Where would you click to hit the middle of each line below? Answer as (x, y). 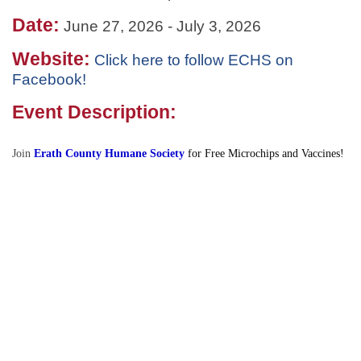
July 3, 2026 (219, 26)
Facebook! (49, 79)
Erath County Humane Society (109, 153)
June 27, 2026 (114, 26)
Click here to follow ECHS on (194, 60)
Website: (51, 58)
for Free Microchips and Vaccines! (266, 153)
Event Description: (94, 112)
